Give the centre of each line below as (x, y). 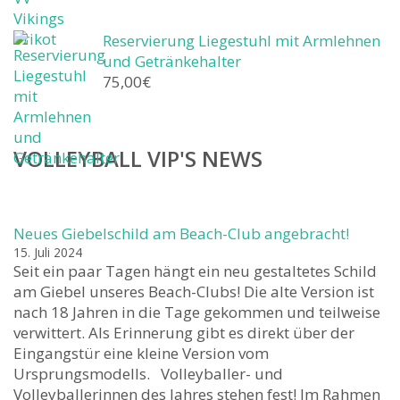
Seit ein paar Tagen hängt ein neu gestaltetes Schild (195, 271)
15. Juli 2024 (48, 253)
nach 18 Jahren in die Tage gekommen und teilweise (197, 312)
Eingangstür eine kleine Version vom (141, 354)
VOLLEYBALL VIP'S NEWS (138, 159)
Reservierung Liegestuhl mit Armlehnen (242, 41)
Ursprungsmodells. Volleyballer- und (148, 374)
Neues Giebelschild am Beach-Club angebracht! (181, 234)
